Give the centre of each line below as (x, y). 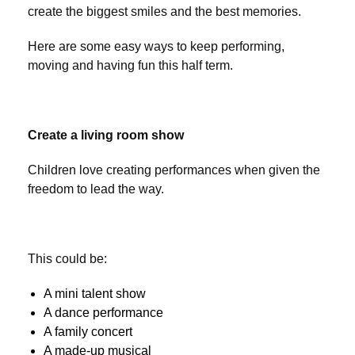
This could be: (67, 259)
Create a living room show (106, 136)
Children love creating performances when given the (174, 170)
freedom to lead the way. (96, 189)
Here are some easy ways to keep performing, (156, 47)
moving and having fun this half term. (130, 66)
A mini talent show (95, 294)
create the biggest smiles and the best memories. (164, 12)
